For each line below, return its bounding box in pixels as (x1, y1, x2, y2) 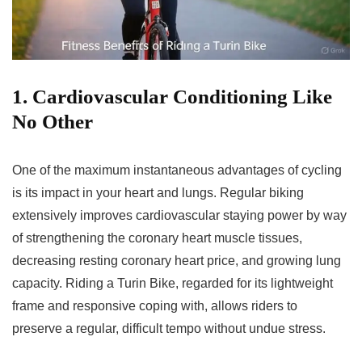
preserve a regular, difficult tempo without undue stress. (12, 321, 326, 335)
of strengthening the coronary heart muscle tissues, (12, 230, 302, 245)
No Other (12, 110, 93, 133)
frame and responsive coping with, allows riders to (12, 298, 297, 313)
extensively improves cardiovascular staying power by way (12, 208, 347, 222)
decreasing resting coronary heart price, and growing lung (12, 253, 341, 267)
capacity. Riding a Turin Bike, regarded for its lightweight (12, 276, 333, 290)
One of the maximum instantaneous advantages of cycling (12, 162, 342, 177)
